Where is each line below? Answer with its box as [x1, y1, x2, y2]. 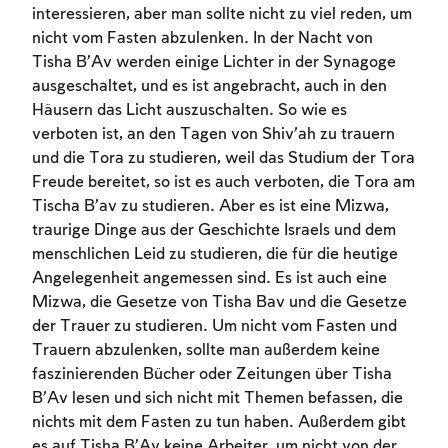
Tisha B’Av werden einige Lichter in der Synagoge [32, 54, 396, 72]
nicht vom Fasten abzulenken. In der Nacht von [32, 30, 373, 48]
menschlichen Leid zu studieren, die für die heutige [32, 246, 398, 264]
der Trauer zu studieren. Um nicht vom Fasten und [32, 318, 397, 336]
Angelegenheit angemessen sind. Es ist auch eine [32, 270, 387, 288]
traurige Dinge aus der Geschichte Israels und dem [32, 222, 396, 240]
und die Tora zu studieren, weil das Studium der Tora [32, 150, 415, 168]
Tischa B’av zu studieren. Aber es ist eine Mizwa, [32, 198, 389, 216]
